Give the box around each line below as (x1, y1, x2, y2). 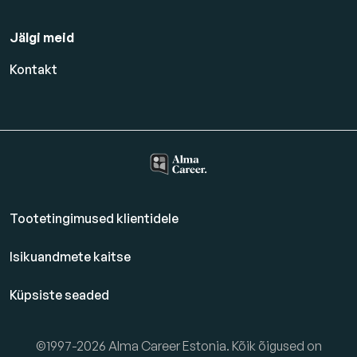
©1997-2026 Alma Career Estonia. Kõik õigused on (35, 338, 322, 355)
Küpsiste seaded (10, 287, 109, 304)
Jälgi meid (10, 29, 74, 46)
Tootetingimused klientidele (10, 210, 178, 227)
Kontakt (10, 61, 57, 78)
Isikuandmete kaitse (10, 249, 131, 265)
